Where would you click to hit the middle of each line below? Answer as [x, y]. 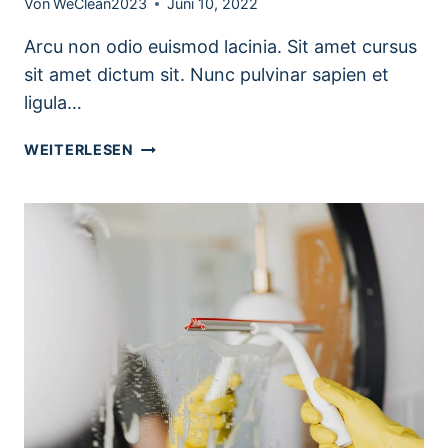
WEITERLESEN [79, 150]
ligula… [53, 103]
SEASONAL [175, 146]
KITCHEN [168, 169]
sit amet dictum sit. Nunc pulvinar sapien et [206, 75]
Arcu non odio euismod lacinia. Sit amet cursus [220, 47]
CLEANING [173, 192]
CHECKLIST [177, 215]
